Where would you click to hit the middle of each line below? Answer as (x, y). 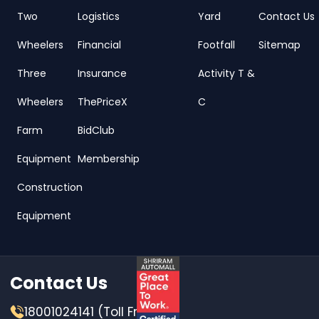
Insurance (102, 73)
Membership (108, 158)
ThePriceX (102, 101)
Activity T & (227, 73)
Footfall (217, 45)
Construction (50, 187)
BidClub (96, 130)
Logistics (98, 16)
